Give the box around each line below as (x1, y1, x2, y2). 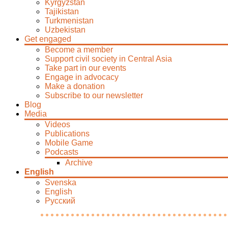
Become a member (45, 45, 113, 54)
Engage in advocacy (45, 73, 119, 81)
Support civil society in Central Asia (45, 54, 172, 63)
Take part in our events (45, 64, 126, 72)
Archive (65, 158, 93, 167)
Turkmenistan (45, 16, 94, 25)
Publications (45, 129, 90, 138)
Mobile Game (45, 138, 93, 147)
